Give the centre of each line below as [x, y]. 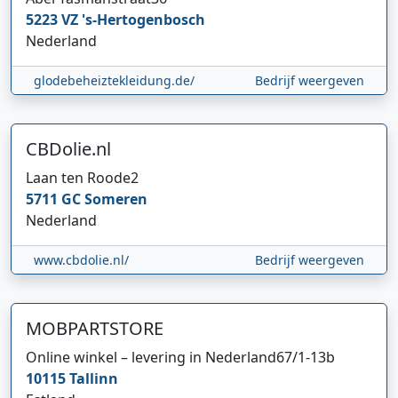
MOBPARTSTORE [95, 328]
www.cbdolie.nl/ [81, 259]
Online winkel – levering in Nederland [151, 357]
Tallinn [94, 378]
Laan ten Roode [78, 177]
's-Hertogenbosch [143, 19]
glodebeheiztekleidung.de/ [114, 80]
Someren [116, 199]
